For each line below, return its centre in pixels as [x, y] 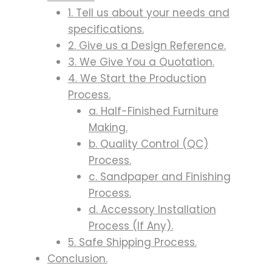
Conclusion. [77, 259]
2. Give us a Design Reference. [147, 46]
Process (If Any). [131, 226]
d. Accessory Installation [152, 210]
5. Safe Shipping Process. [132, 243]
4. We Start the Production [137, 79]
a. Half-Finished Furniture [153, 111]
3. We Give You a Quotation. [141, 62]
